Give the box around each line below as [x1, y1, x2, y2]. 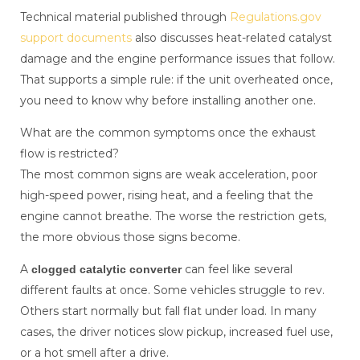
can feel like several [182, 262, 292, 277]
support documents [20, 31, 132, 46]
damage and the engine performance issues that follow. [20, 51, 335, 67]
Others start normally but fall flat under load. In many [20, 304, 317, 319]
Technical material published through [20, 10, 230, 25]
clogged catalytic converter [31, 263, 182, 276]
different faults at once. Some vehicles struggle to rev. [20, 283, 325, 298]
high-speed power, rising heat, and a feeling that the [20, 188, 313, 203]
